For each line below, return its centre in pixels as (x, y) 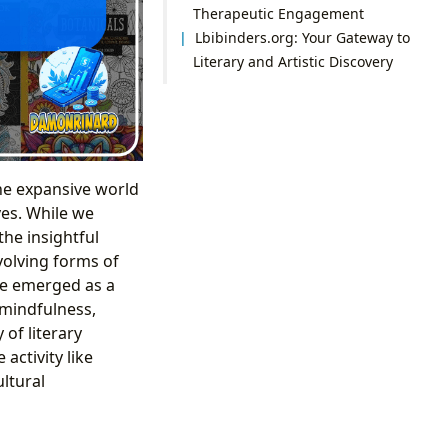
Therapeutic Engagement (278, 13)
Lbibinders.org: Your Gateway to (303, 37)
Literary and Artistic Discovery (292, 61)
